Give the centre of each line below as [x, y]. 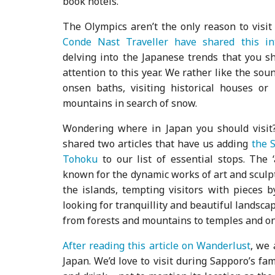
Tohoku [80, 159]
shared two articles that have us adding [157, 143]
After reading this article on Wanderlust [157, 245]
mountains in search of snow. [130, 103]
